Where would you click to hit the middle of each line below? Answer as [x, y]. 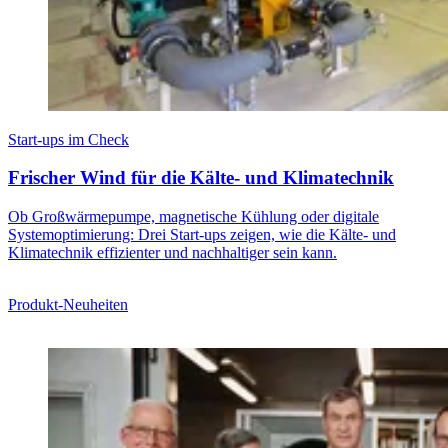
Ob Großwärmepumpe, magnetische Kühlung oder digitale [193, 216]
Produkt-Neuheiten [68, 304]
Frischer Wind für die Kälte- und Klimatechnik [201, 178]
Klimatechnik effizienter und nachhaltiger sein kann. [172, 252]
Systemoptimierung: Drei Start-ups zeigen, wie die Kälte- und [202, 234]
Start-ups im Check [68, 139]
